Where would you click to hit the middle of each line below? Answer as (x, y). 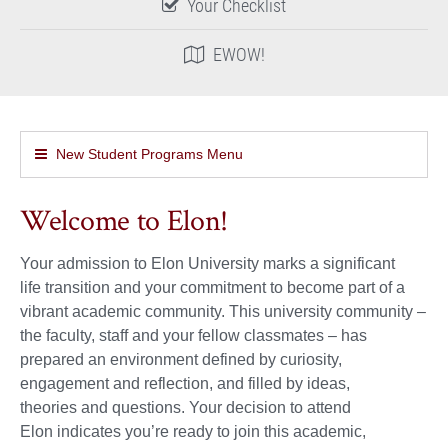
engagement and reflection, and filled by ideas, (185, 383)
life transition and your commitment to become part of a (212, 287)
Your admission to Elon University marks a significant (207, 263)
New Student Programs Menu (149, 153)
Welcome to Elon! (124, 221)
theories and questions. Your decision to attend (185, 407)
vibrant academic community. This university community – (223, 311)
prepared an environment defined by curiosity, (181, 359)
